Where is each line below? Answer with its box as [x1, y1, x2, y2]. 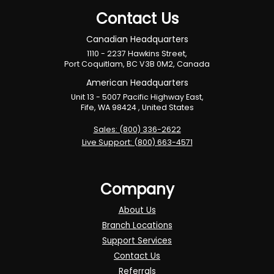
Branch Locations [102, 220, 172, 232]
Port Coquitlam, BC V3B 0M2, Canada [64, 59, 210, 70]
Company [100, 179, 174, 201]
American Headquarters [86, 76, 188, 89]
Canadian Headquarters [86, 33, 188, 46]
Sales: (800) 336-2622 [93, 124, 181, 135]
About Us [118, 204, 156, 217]
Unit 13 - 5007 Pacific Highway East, [70, 92, 204, 103]
